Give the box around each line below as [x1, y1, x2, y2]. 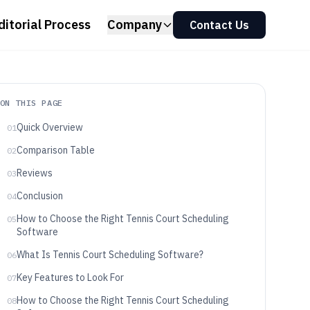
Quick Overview [16, 121, 83, 134]
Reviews [16, 167, 53, 179]
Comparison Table [16, 144, 95, 156]
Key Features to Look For [16, 271, 124, 284]
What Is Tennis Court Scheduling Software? [16, 248, 203, 261]
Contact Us [190, 18, 249, 32]
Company [107, 17, 162, 33]
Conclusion [16, 190, 63, 202]
